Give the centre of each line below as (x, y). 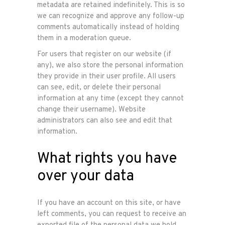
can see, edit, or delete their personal (99, 88)
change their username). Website (91, 110)
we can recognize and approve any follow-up (111, 16)
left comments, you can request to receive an (112, 214)
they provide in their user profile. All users (106, 77)
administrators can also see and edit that (105, 121)
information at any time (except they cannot (110, 99)
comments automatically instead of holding (108, 27)
